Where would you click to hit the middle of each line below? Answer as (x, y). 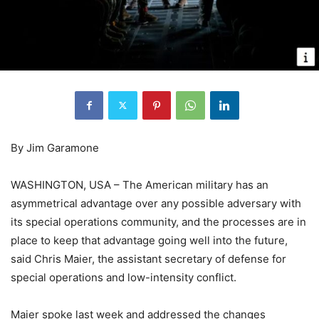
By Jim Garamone (55, 147)
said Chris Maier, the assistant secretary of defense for (148, 258)
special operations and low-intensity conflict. (124, 277)
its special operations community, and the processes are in (158, 221)
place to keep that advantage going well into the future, (149, 240)
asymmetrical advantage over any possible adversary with (156, 203)
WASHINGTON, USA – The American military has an (140, 184)
